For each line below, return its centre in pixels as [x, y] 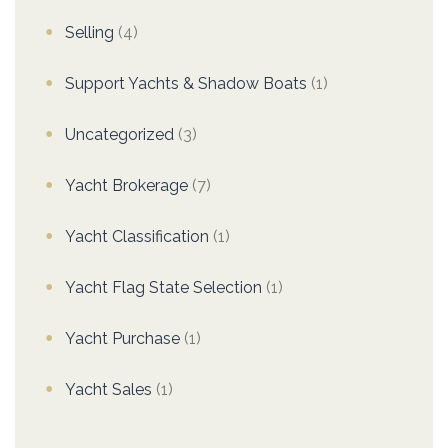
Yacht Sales [108, 390]
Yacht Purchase [122, 339]
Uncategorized [119, 135]
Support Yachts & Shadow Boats [186, 84]
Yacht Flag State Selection [163, 288]
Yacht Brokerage [126, 186]
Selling [89, 33]
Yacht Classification [137, 237]
